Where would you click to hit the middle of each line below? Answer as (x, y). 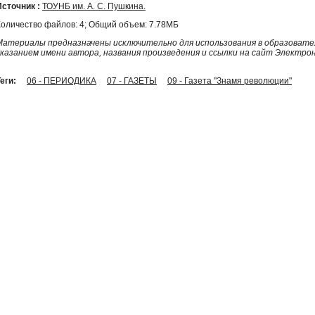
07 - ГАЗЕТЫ (132, 81)
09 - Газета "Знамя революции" (230, 81)
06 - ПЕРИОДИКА (62, 81)
